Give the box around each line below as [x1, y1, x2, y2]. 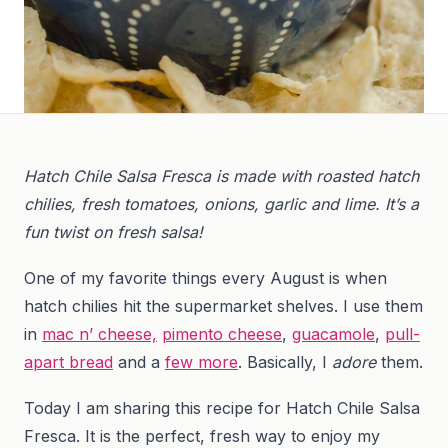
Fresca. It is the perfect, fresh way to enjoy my [24, 425, 380, 446]
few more [165, 351, 238, 372]
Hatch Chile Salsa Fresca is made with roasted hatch [24, 165, 419, 186]
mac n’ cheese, [42, 323, 157, 344]
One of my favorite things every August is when [24, 267, 387, 288]
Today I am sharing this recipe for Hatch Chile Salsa [24, 397, 420, 418]
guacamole [292, 323, 375, 344]
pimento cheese [162, 323, 282, 344]
